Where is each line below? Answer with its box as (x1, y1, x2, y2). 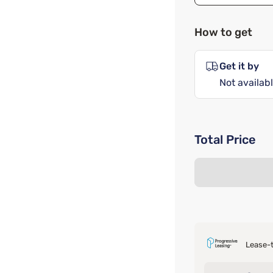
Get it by (219, 60, 259, 72)
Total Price (194, 132, 256, 147)
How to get (194, 26, 252, 39)
